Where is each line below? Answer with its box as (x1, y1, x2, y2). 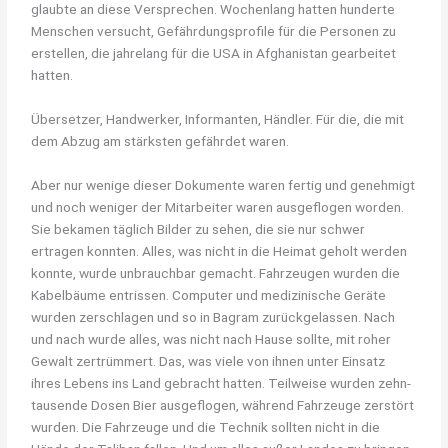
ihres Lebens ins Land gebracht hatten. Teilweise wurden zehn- (31, 374, 412, 391)
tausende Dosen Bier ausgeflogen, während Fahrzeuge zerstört (31, 396, 415, 413)
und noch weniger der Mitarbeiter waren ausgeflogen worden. (31, 198, 405, 215)
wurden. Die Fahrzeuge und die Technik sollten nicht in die (31, 418, 381, 435)
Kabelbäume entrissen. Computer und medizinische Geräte (31, 286, 387, 303)
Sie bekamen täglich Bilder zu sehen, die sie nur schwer (31, 220, 366, 237)
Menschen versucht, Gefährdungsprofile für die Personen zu (31, 23, 397, 40)
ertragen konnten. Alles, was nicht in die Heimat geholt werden (31, 242, 408, 259)
